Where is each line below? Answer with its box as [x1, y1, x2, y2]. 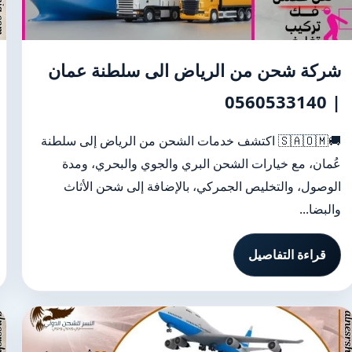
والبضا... [299, 200, 341, 218]
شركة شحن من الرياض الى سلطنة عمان [47, 58, 341, 82]
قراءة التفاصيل [247, 246, 326, 263]
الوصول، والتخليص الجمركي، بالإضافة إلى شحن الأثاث [63, 178, 341, 195]
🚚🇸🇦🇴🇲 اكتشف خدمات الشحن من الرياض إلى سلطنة [40, 132, 278, 149]
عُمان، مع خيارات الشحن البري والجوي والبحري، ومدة [61, 155, 341, 172]
